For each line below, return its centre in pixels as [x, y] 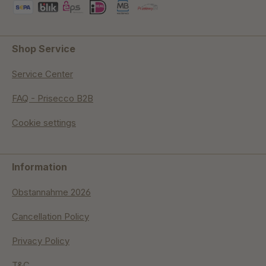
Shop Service [44, 49]
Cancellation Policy [50, 217]
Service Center [42, 74]
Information [39, 167]
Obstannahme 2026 [51, 192]
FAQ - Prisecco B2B [53, 99]
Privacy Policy [41, 241]
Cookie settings [44, 123]
